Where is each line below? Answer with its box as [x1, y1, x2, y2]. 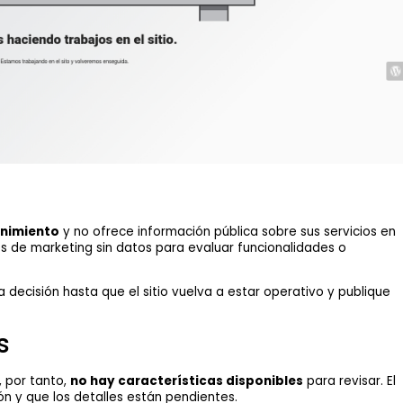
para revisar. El [302, 372, 396, 390]
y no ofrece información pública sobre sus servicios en [58, 223, 396, 240]
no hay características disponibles [69, 372, 303, 390]
